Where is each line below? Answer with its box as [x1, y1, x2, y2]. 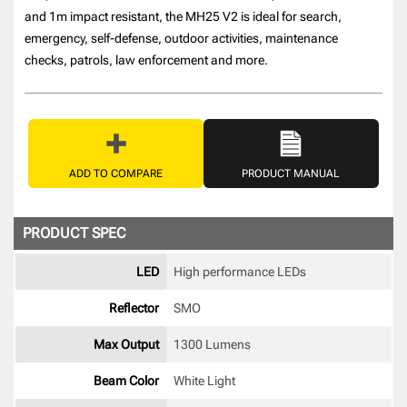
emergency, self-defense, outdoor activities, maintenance [25, 30, 339, 45]
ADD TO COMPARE [69, 166, 163, 180]
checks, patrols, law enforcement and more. [25, 52, 269, 67]
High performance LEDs [173, 263, 309, 279]
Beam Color [93, 372, 159, 388]
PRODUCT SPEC [23, 223, 127, 242]
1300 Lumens [173, 336, 251, 352]
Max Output [93, 336, 159, 352]
